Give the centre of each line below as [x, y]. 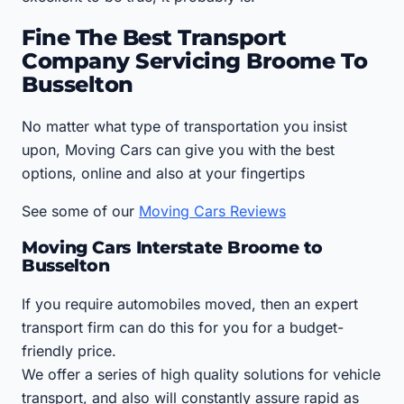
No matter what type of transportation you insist [184, 126]
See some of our [80, 211]
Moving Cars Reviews [212, 211]
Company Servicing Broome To [195, 60]
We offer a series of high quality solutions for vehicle [201, 375]
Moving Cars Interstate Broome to [173, 248]
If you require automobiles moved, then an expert [190, 304]
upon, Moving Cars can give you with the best [178, 149]
